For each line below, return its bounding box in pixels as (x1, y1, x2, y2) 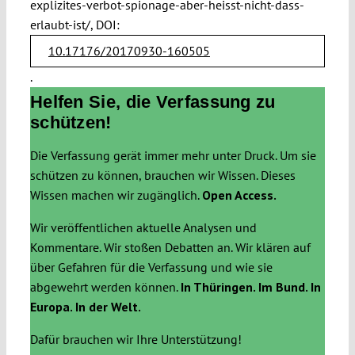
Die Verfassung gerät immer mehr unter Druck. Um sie (29, 147, 316, 164)
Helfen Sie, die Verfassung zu (29, 92, 276, 113)
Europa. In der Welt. (29, 299, 141, 315)
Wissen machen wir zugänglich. (29, 187, 202, 204)
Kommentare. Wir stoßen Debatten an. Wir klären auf (29, 239, 311, 256)
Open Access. (201, 187, 277, 204)
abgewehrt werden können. (29, 279, 181, 296)
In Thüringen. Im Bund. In (180, 279, 321, 296)
